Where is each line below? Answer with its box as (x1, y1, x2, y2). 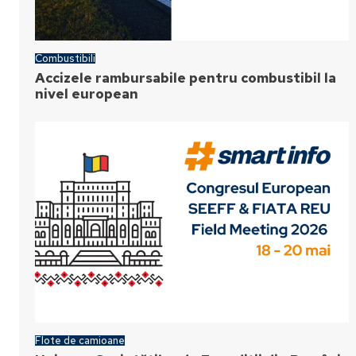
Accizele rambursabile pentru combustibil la (35, 69, 336, 87)
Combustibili (35, 52, 95, 65)
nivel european (35, 85, 138, 103)
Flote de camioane (35, 334, 125, 347)
